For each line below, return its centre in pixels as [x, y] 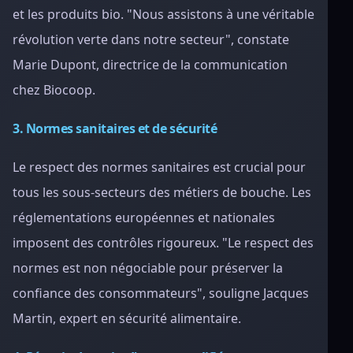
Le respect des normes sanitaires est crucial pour [159, 167]
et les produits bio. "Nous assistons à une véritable [163, 14]
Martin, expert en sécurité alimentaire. [127, 318]
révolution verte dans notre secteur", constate [151, 39]
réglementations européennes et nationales [144, 217]
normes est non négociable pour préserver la [148, 268]
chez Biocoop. [54, 90]
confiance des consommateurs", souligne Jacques [161, 293]
